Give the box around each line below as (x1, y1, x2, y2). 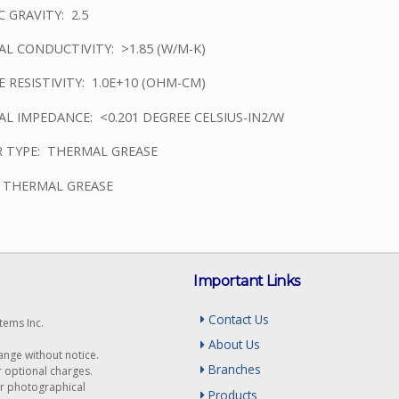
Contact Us (205, 310, 270, 328)
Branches (205, 361, 262, 379)
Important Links (193, 273, 300, 290)
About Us (205, 335, 261, 353)
